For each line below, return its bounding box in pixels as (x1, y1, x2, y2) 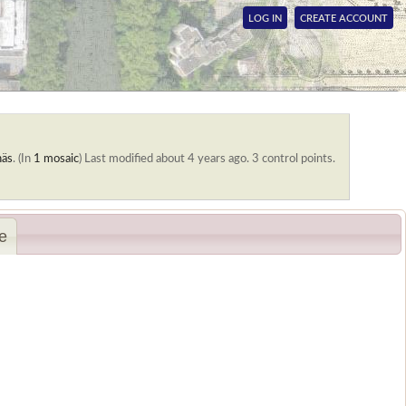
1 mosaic (34, 152, 79, 165)
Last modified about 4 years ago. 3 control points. (84, 152, 335, 165)
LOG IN (248, 14, 282, 24)
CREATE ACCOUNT (300, 14, 388, 24)
